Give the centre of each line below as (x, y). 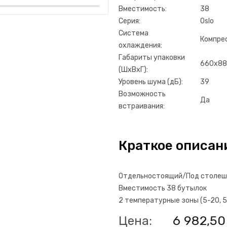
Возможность (142, 94)
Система (134, 33)
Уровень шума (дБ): (151, 82)
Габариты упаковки (152, 58)
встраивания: (142, 106)
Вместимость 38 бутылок (163, 188)
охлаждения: (140, 45)
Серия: (129, 21)
